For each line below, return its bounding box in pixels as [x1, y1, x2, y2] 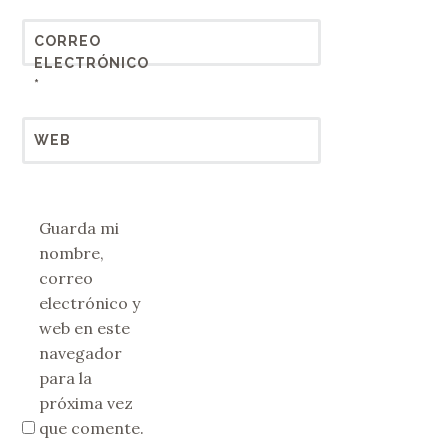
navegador [39, 342, 123, 363]
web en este [39, 317, 131, 338]
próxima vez [39, 392, 134, 413]
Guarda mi [39, 217, 120, 238]
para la [39, 367, 93, 388]
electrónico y [39, 292, 141, 313]
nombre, [39, 242, 105, 263]
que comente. [39, 417, 145, 438]
